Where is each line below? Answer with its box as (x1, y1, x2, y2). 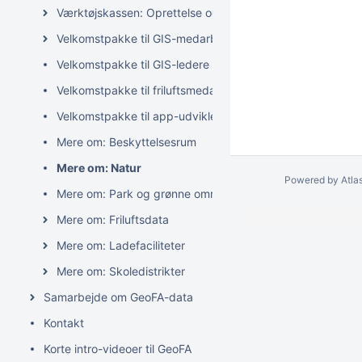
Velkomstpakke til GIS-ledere (57, 57, 209, 71)
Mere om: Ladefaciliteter (57, 238, 185, 252)
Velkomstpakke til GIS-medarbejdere (57, 32, 250, 45)
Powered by (284, 174, 341, 186)
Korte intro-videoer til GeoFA (44, 342, 192, 356)
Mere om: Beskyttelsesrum (57, 135, 196, 149)
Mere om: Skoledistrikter (57, 264, 185, 278)
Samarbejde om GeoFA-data (44, 290, 193, 304)
